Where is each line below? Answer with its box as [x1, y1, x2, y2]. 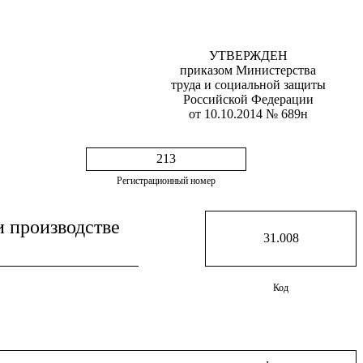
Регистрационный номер [117, 175, 216, 186]
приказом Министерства [180, 63, 316, 77]
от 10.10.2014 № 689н [188, 107, 308, 121]
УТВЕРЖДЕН [208, 49, 288, 62]
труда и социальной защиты [170, 78, 326, 92]
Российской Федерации [182, 92, 314, 106]
